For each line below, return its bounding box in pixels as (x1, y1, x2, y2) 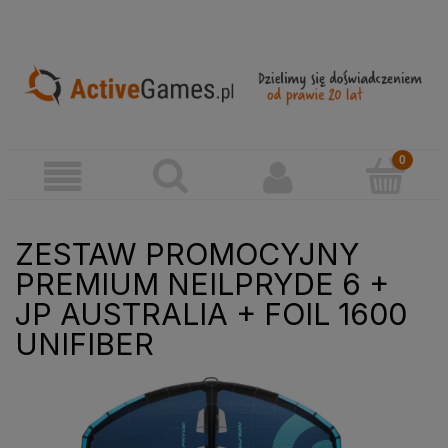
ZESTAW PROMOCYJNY (15, 236, 359, 273)
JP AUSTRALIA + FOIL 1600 (15, 296, 407, 333)
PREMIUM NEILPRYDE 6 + (15, 266, 389, 303)
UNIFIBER (15, 326, 154, 363)
